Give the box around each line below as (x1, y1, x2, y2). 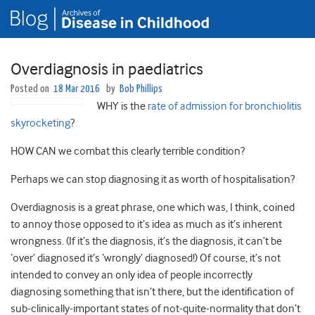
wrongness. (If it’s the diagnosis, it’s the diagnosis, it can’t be (11, 235, 282, 248)
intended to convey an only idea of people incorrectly (11, 269, 252, 282)
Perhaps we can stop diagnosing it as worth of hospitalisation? (11, 173, 295, 186)
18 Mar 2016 (53, 84, 100, 95)
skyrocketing (11, 117, 70, 130)
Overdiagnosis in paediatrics (11, 59, 203, 79)
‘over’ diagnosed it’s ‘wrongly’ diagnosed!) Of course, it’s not (11, 252, 281, 265)
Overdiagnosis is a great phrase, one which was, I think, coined (11, 201, 295, 214)
